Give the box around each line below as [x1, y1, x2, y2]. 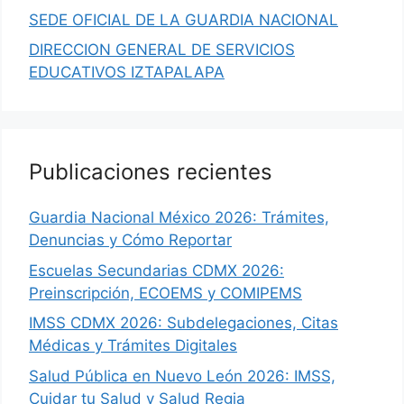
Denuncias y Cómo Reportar [29, 231, 232, 250]
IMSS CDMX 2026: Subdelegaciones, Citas [29, 314, 338, 333]
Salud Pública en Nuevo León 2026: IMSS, [29, 366, 335, 385]
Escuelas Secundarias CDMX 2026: [29, 261, 284, 280]
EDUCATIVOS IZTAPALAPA [29, 63, 225, 82]
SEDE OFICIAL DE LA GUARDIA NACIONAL [29, 10, 338, 29]
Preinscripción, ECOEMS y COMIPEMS [29, 283, 302, 302]
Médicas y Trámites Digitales [29, 336, 237, 355]
